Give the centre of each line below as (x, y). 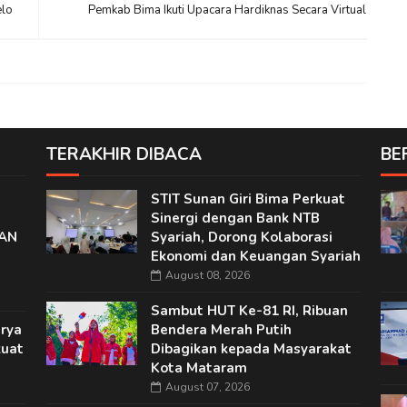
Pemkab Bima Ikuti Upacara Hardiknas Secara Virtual (228, 10)
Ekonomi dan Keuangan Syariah (255, 256)
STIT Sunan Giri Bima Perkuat (248, 199)
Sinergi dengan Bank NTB (235, 218)
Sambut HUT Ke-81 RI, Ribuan (249, 311)
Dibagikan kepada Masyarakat (251, 349)
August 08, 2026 (207, 275)
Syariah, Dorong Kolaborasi (241, 237)
